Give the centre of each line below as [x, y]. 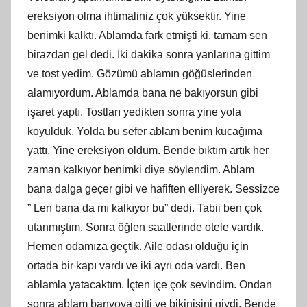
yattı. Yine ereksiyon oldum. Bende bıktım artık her [148, 150]
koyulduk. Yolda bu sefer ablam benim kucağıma [145, 131]
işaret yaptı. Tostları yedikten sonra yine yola [134, 112]
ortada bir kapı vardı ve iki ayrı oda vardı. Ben [136, 265]
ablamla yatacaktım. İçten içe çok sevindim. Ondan [150, 284]
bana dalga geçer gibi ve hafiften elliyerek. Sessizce [153, 188]
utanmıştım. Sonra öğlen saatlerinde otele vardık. [146, 227]
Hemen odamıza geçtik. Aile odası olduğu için [138, 246]
